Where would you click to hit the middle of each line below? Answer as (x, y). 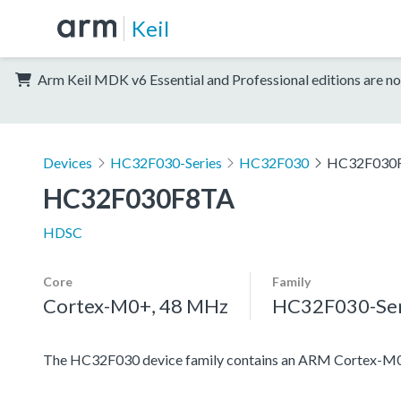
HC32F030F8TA (139, 197)
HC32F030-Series (166, 162)
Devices (68, 162)
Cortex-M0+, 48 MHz (136, 305)
